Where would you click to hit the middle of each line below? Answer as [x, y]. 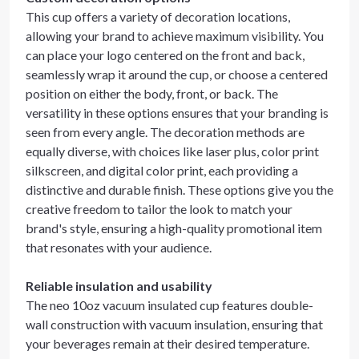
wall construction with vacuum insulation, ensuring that [174, 324]
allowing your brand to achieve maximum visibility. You [175, 36]
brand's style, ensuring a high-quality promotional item [174, 228]
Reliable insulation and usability [119, 286]
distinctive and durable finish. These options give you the [179, 190]
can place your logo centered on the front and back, [165, 55]
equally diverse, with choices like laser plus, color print [172, 151]
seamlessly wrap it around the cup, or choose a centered [177, 74]
